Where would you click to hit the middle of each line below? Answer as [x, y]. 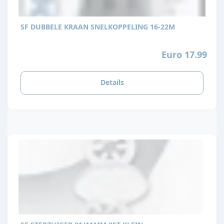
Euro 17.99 [184, 55]
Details [112, 82]
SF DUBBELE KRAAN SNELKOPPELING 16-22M [98, 26]
